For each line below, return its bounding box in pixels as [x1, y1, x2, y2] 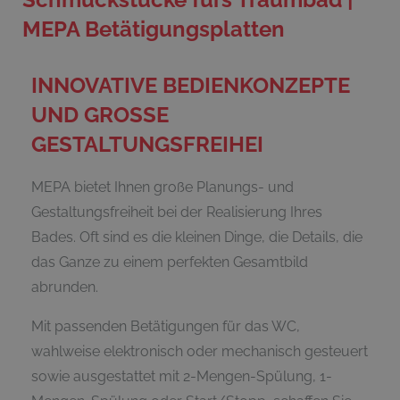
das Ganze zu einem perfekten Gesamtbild [31, 253, 308, 271]
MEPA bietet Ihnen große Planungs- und [31, 178, 294, 196]
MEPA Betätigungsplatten [22, 15, 285, 42]
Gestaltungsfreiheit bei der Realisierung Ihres [31, 203, 322, 221]
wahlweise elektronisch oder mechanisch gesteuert [31, 342, 368, 360]
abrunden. [31, 278, 98, 296]
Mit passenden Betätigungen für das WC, [31, 317, 300, 335]
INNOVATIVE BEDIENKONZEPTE [31, 71, 350, 98]
